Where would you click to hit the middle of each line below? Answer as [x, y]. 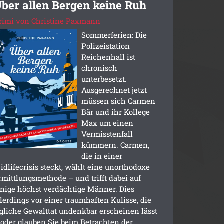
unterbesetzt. [104, 79]
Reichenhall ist [108, 57]
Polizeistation [105, 46]
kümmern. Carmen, [115, 145]
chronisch [99, 68]
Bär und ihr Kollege [115, 112]
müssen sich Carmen [118, 101]
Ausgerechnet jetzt [114, 90]
